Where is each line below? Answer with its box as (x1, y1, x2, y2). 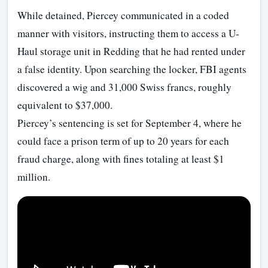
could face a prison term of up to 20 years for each (17, 133, 229, 148)
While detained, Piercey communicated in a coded (17, 8, 229, 22)
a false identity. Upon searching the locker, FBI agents (17, 62, 246, 76)
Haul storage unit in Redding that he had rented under (17, 44, 245, 58)
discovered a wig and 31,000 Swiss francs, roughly (17, 80, 232, 94)
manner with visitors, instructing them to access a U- (17, 26, 239, 40)
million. (17, 169, 50, 184)
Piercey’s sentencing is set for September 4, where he (17, 115, 242, 130)
